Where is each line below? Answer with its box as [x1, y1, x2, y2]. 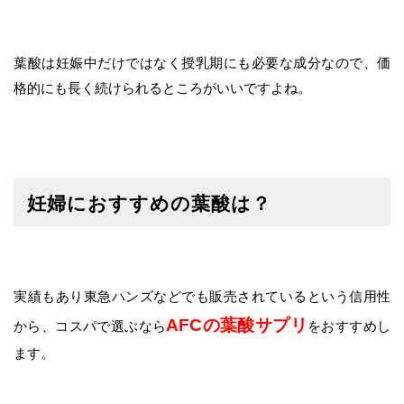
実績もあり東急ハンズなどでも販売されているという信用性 [14, 289, 390, 305]
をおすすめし [308, 318, 391, 335]
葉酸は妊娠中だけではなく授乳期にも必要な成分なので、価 [14, 55, 390, 71]
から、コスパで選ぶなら [14, 318, 167, 335]
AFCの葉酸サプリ [166, 316, 308, 335]
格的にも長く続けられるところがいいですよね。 [14, 80, 311, 96]
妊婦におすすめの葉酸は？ [26, 192, 272, 214]
